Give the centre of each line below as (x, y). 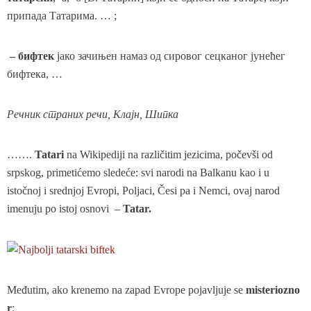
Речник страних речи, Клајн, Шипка (93, 114)
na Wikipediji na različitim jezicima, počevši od (168, 154)
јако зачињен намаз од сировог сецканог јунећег (170, 56)
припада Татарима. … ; (62, 15)
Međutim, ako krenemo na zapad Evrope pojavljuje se (126, 290)
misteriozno (273, 290)
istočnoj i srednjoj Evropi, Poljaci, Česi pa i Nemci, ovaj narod (143, 190)
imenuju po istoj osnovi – (65, 208)
